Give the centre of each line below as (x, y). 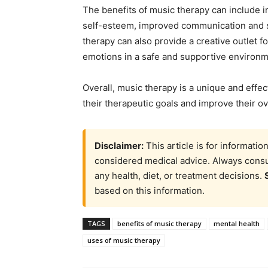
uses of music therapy (124, 240)
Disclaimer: (119, 146)
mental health (237, 224)
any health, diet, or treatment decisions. (179, 176)
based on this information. (150, 191)
